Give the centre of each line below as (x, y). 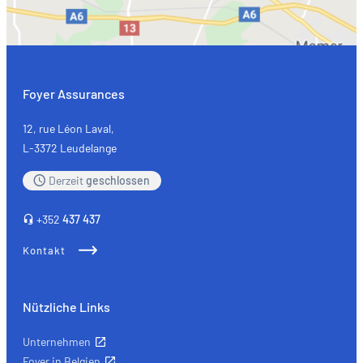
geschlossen (118, 180)
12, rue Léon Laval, (68, 128)
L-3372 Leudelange (70, 147)
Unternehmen (57, 341)
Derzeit (67, 180)
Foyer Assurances (74, 93)
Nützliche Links (66, 306)
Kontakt (44, 250)
